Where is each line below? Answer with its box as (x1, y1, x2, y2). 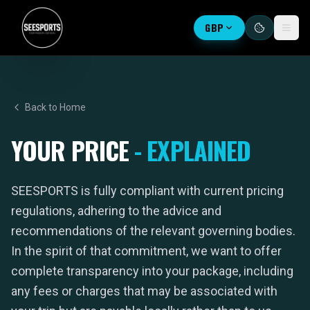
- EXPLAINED (134, 131, 251, 168)
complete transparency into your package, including (11, 264, 293, 278)
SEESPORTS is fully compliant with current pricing (11, 183, 284, 198)
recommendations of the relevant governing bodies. (11, 224, 295, 238)
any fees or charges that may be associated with (11, 284, 277, 298)
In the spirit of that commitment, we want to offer (11, 244, 282, 258)
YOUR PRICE (11, 131, 135, 168)
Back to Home (25, 102, 86, 113)
